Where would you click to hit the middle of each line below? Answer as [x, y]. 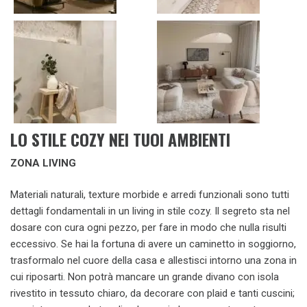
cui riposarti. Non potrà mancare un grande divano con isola [145, 277]
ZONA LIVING [43, 163]
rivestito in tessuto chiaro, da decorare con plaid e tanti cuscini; [152, 293]
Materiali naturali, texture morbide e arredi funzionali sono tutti [150, 195]
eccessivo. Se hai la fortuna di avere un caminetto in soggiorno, [153, 244]
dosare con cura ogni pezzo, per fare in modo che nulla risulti [148, 228]
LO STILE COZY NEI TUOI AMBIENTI [120, 139]
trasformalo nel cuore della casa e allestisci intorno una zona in [153, 260]
